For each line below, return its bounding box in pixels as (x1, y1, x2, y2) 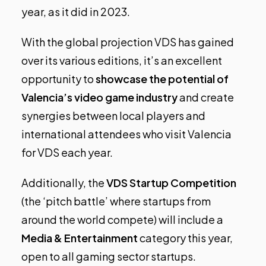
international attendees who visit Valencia (21, 127, 232, 141)
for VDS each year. (21, 145, 113, 160)
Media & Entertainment (21, 231, 138, 245)
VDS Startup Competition (106, 176, 236, 190)
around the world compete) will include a (21, 213, 223, 227)
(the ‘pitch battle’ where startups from (21, 194, 211, 208)
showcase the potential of (96, 72, 229, 86)
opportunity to (21, 72, 96, 86)
